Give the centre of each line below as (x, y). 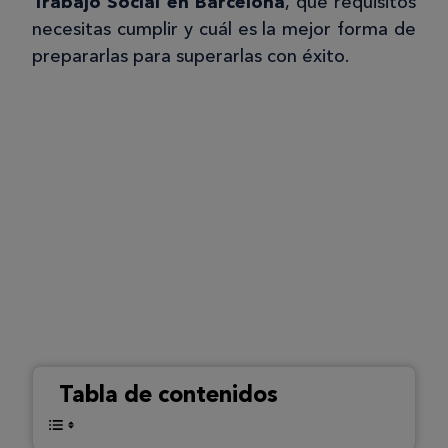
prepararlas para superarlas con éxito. (190, 55)
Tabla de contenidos (168, 393)
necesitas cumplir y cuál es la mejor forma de (224, 28)
